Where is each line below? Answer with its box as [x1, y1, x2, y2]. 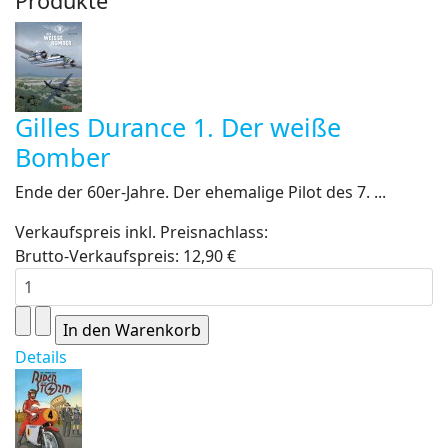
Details [15, 346, 67, 368]
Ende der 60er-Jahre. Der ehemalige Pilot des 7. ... [15, 181, 386, 203]
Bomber [15, 140, 110, 174]
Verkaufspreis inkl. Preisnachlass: [15, 221, 268, 243]
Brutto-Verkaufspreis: [15, 245, 183, 267]
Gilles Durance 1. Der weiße [15, 110, 341, 144]
